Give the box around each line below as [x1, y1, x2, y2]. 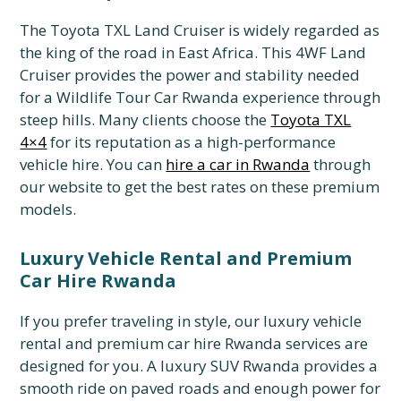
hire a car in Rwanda [166, 154, 311, 175]
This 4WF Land [258, 42, 367, 63]
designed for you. [20, 355, 144, 376]
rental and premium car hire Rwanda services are [20, 333, 369, 354]
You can [103, 154, 166, 175]
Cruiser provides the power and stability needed [20, 64, 361, 85]
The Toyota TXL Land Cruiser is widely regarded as [20, 20, 380, 40]
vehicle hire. [20, 154, 104, 175]
